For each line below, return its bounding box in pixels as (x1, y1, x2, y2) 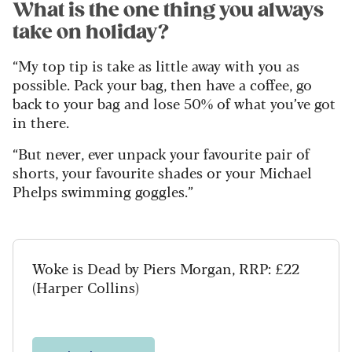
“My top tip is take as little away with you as (13, 55, 299, 76)
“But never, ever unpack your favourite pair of (13, 143, 310, 164)
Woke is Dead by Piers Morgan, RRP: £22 (32, 258, 299, 279)
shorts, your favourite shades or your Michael (13, 162, 312, 183)
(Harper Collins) (32, 277, 139, 298)
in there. (13, 112, 69, 133)
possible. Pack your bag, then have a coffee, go (13, 74, 312, 95)
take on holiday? (13, 20, 169, 45)
